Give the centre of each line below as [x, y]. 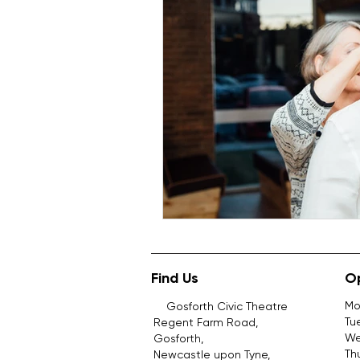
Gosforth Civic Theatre [221, 306]
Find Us [177, 278]
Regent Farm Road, [206, 322]
